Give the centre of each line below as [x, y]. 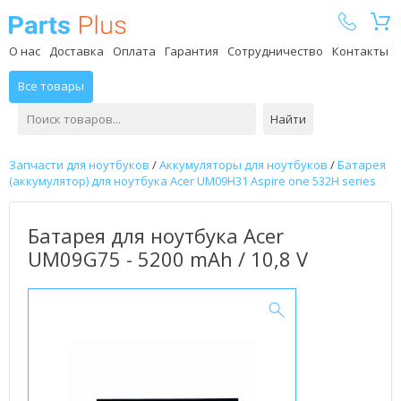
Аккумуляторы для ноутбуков [243, 165]
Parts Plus [155, 24]
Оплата [134, 51]
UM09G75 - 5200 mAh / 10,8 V [168, 259]
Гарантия [192, 51]
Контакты [360, 51]
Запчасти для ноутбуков [79, 165]
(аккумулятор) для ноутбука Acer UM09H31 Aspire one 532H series [192, 181]
